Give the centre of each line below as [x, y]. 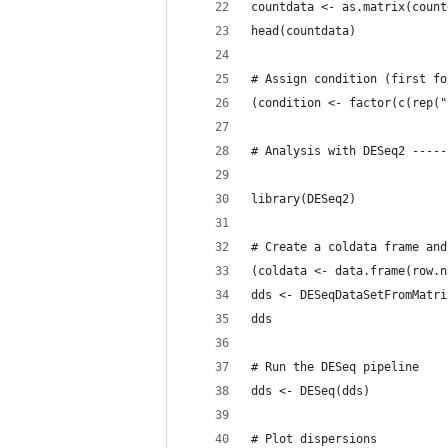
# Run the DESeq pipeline [335, 367]
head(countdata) [303, 31]
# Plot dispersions [314, 439]
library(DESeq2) [303, 199]
